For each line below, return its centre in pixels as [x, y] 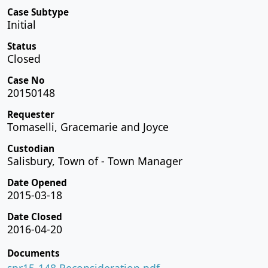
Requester [31, 114]
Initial [22, 24]
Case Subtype [38, 12]
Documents [33, 253]
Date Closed [35, 217]
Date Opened [37, 182]
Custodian [31, 148]
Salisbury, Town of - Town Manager [95, 161]
